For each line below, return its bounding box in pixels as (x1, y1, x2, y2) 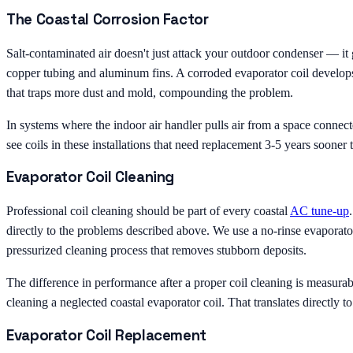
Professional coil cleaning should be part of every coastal (6, 204, 290, 218)
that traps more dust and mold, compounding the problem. (6, 85, 293, 99)
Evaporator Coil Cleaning (6, 168, 175, 187)
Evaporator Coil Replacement (6, 325, 206, 344)
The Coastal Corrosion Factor (6, 10, 209, 29)
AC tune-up (290, 204, 349, 218)
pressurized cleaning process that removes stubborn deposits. (6, 243, 307, 258)
